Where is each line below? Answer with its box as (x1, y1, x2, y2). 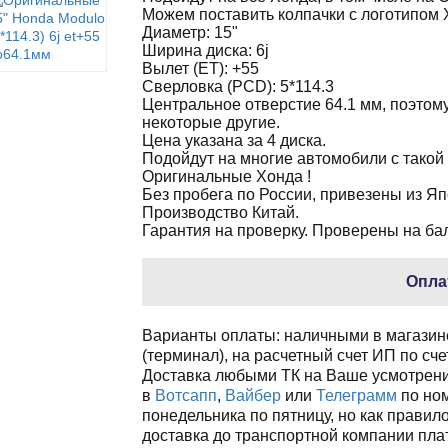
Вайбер (224, 387, 281, 404)
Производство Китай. (141, 204, 299, 221)
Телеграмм (315, 387, 397, 404)
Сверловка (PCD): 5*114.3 (141, 78, 334, 95)
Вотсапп (154, 387, 217, 404)
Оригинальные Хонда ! (141, 168, 311, 185)
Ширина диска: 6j (141, 42, 269, 59)
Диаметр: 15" (141, 24, 238, 41)
